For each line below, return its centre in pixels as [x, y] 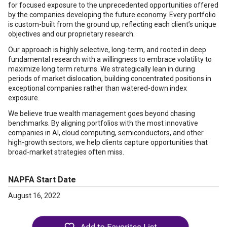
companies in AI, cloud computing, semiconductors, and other [106, 133]
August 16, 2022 [34, 196]
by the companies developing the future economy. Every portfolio [112, 15]
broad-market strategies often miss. [66, 152]
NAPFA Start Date [42, 180]
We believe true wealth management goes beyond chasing [102, 113]
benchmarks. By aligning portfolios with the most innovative [103, 123]
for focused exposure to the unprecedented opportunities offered [113, 5]
